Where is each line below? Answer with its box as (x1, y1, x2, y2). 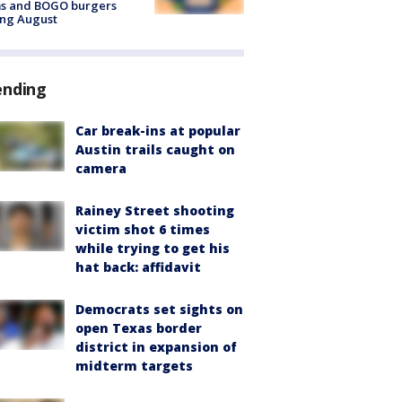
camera (75, 159, 127, 177)
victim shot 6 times (75, 220, 210, 238)
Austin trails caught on (75, 140, 235, 158)
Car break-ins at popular (75, 121, 240, 139)
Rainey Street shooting (75, 201, 234, 219)
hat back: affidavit (75, 258, 201, 275)
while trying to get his (75, 239, 230, 257)
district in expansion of (75, 337, 237, 355)
